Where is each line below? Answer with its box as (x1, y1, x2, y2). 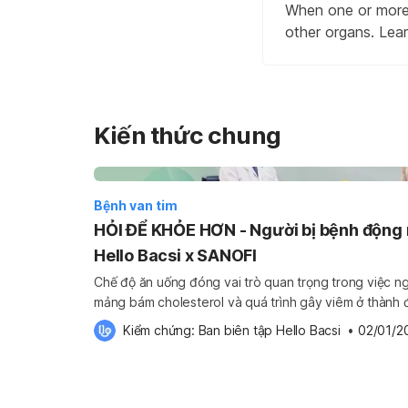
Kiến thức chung (94, 121, 280, 149)
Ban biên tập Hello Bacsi (198, 322, 341, 338)
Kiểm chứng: (123, 322, 199, 338)
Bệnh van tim (94, 198, 178, 213)
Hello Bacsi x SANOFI (94, 246, 257, 265)
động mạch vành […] (94, 334, 213, 350)
